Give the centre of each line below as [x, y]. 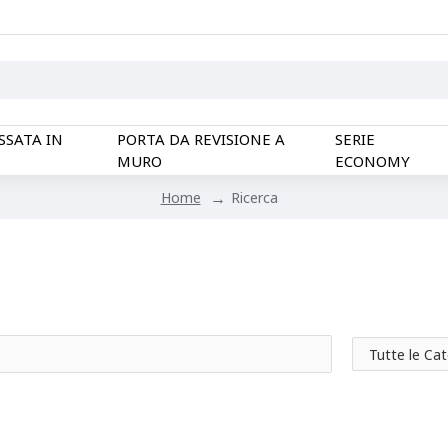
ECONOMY [372, 161]
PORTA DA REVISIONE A [200, 139]
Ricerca [254, 197]
